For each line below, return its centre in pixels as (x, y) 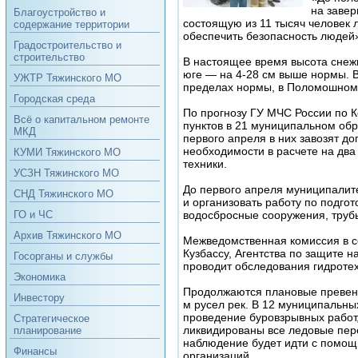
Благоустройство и (59, 12)
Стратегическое (51, 318)
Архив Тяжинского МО (67, 235)
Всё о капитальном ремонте (81, 119)
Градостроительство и (67, 45)
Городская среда (54, 99)
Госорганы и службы (63, 256)
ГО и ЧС (33, 215)
